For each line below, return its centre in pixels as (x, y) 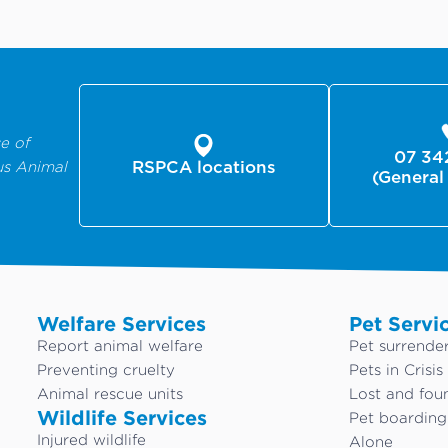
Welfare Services (122, 323)
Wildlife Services (122, 417)
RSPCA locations (203, 167)
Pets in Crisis (395, 369)
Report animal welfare (120, 345)
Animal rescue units (110, 393)
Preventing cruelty (106, 369)
